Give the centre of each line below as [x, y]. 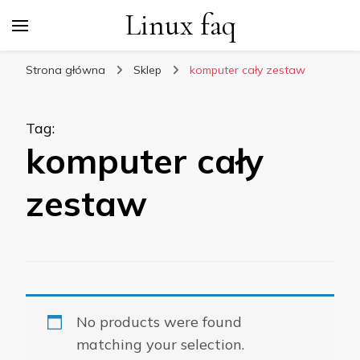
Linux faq [181, 25]
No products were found [159, 322]
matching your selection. [160, 344]
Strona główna [65, 70]
